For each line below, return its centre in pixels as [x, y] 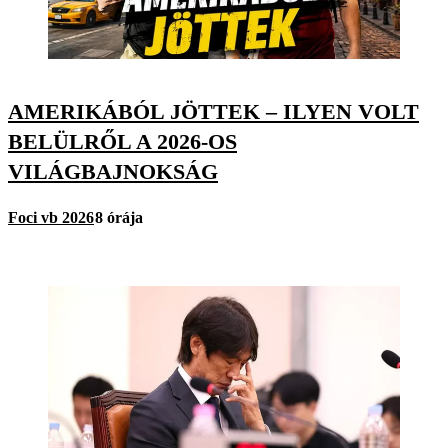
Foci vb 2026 [51, 217]
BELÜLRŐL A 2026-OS [122, 142]
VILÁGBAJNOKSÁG [113, 172]
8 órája [119, 217]
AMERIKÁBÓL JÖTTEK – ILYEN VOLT [213, 112]
